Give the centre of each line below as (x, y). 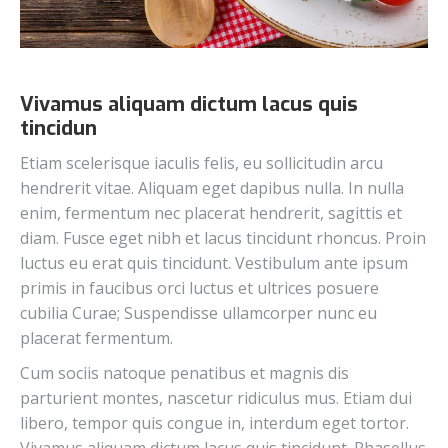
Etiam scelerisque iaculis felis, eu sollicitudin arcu (201, 162)
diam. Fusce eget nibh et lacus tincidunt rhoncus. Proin (223, 237)
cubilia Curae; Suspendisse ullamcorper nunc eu (198, 312)
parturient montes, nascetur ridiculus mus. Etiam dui (216, 397)
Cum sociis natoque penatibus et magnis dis (184, 372)
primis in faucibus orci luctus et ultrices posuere (199, 287)
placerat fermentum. (96, 337)
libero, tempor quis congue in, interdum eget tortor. (214, 422)
